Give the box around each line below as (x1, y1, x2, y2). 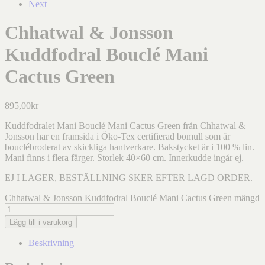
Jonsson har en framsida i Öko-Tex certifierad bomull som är (5, 131, 230, 141)
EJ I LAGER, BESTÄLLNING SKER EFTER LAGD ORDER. (5, 172, 253, 183)
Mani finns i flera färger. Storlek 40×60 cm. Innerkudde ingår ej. (5, 152, 244, 163)
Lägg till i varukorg (9, 217, 72, 227)
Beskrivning (28, 237, 74, 248)
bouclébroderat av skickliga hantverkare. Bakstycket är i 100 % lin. (5, 141, 254, 152)
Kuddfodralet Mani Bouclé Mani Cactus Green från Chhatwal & (5, 120, 245, 131)
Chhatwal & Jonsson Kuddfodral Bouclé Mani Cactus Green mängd (5, 192, 260, 203)
